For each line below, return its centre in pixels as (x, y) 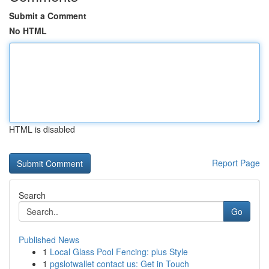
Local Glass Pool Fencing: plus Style (119, 252)
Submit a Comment (48, 16)
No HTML (28, 31)
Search (32, 195)
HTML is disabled (42, 129)
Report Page (236, 163)
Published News (49, 240)
